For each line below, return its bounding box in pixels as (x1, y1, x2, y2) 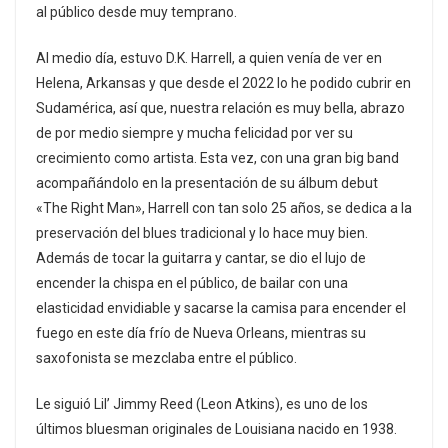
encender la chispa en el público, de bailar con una (36, 274, 348, 291)
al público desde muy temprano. (36, 3, 237, 20)
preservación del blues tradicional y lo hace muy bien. (36, 224, 368, 241)
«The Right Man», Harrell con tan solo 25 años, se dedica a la (36, 199, 412, 216)
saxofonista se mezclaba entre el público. (36, 349, 297, 366)
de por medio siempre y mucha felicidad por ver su (36, 124, 353, 141)
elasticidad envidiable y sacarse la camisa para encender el (36, 299, 406, 316)
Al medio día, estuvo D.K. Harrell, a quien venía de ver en (36, 49, 382, 66)
